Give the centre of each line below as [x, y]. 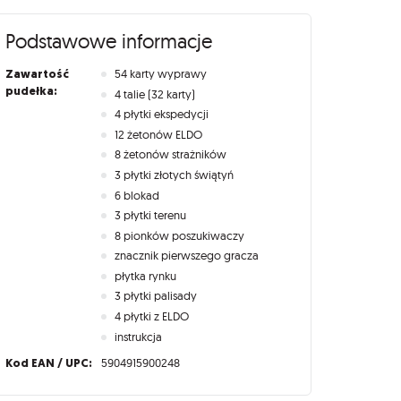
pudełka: [31, 90]
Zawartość [37, 73]
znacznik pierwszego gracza [187, 256]
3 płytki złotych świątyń [175, 174]
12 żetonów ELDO [159, 134]
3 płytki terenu [151, 215]
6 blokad [137, 195]
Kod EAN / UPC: [48, 363]
